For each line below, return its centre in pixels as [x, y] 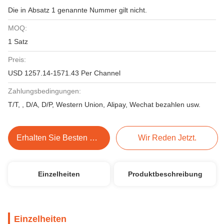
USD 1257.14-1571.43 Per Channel [64, 73]
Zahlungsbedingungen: [44, 91]
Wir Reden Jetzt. [167, 138]
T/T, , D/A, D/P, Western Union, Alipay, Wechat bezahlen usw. [104, 104]
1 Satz [18, 41]
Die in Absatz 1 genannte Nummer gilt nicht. [77, 10]
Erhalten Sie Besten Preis [93, 138]
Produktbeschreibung [165, 174]
